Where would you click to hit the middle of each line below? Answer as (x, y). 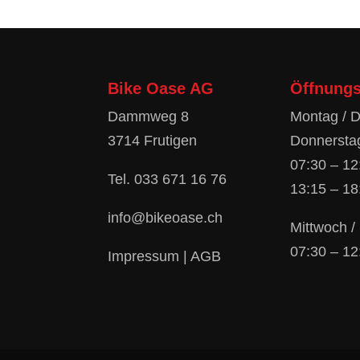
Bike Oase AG (161, 88)
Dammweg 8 (149, 116)
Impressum (144, 256)
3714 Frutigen (153, 140)
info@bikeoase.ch (166, 217)
